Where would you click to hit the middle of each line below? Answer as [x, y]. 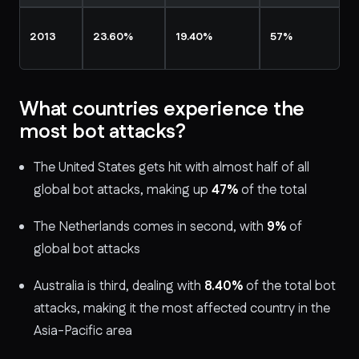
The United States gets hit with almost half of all [171, 167]
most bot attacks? [103, 131]
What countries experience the [162, 109]
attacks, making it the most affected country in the [182, 309]
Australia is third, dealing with [117, 286]
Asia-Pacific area [83, 331]
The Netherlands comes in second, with [149, 227]
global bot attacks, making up [121, 190]
